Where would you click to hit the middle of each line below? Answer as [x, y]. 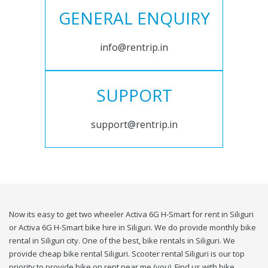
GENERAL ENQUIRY [134, 18]
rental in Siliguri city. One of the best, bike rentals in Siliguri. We [122, 241]
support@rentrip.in [134, 125]
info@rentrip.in [134, 48]
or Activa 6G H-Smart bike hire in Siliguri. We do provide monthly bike [133, 228]
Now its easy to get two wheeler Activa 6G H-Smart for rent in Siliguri [131, 214]
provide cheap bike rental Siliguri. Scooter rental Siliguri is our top [127, 254]
